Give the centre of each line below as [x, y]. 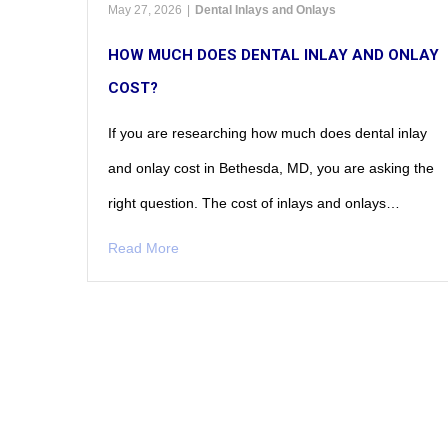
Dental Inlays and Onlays [265, 9]
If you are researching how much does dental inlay [267, 132]
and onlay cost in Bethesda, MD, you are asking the [271, 167]
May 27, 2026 [145, 9]
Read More [143, 247]
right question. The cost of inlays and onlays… [254, 202]
